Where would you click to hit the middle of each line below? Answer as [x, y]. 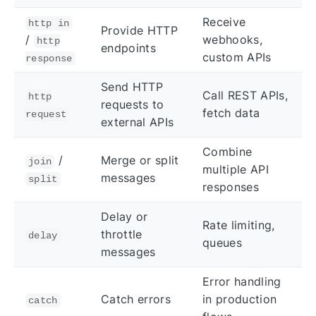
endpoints [128, 48]
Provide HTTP [139, 30]
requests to [133, 104]
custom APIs [237, 57]
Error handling [242, 281]
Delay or [124, 216]
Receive [224, 22]
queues [222, 242]
